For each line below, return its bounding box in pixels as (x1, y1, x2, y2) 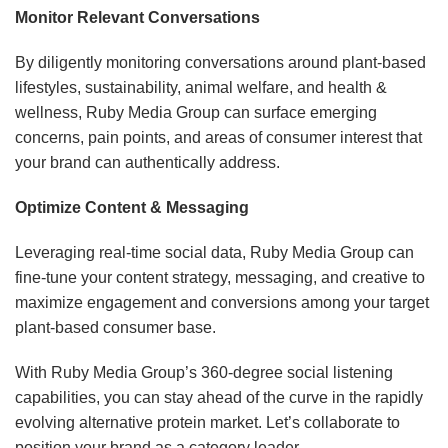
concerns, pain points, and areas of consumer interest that (15, 129, 422, 147)
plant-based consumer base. (15, 319, 216, 337)
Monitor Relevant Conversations (15, 9, 260, 27)
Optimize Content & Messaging (15, 199, 249, 217)
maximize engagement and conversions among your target (15, 294, 429, 312)
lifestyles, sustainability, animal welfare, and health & (15, 79, 387, 97)
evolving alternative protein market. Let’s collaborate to (15, 414, 400, 432)
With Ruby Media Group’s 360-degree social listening (15, 364, 393, 382)
